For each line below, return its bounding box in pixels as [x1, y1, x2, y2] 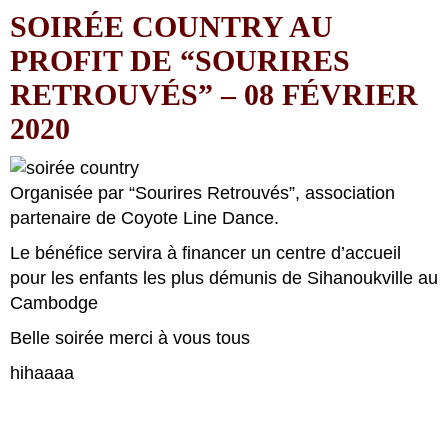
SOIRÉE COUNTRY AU [10, 10, 333, 43]
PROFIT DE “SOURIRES [10, 44, 350, 77]
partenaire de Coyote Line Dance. [10, 208, 279, 228]
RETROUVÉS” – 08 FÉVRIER [10, 78, 418, 111]
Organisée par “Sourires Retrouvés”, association [10, 183, 395, 203]
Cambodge [10, 293, 98, 313]
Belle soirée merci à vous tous [10, 328, 250, 348]
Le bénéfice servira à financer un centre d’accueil [10, 243, 401, 263]
